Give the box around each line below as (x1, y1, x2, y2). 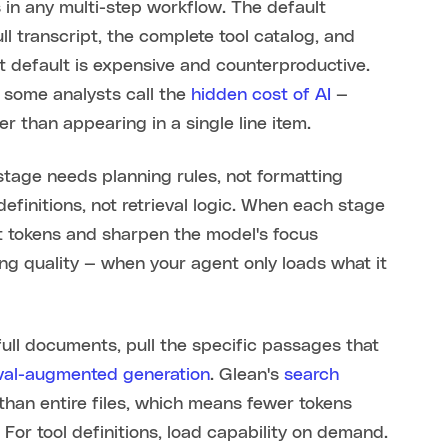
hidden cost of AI (191, 86, 332, 105)
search (284, 366, 340, 385)
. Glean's (210, 366, 285, 385)
